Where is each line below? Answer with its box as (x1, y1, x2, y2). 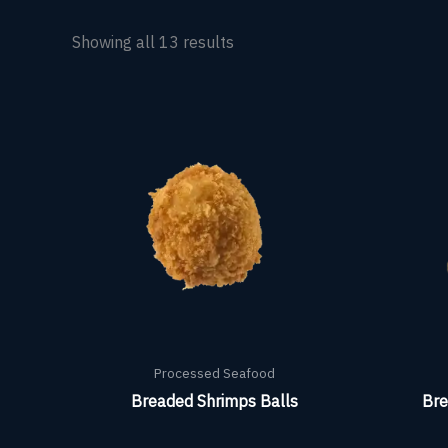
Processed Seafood (154, 363, 275, 382)
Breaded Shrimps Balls (131, 391, 298, 412)
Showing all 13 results (72, 31, 234, 52)
